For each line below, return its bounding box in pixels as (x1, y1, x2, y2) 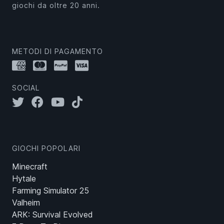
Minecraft (12, 161, 47, 171)
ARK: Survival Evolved (12, 209, 93, 219)
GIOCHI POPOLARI (12, 143, 80, 152)
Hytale (12, 173, 36, 183)
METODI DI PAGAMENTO (12, 46, 103, 55)
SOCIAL (12, 83, 40, 92)
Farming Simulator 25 (12, 185, 89, 195)
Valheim (12, 197, 40, 207)
